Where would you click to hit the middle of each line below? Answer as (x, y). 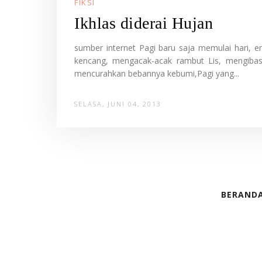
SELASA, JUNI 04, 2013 (118, 104)
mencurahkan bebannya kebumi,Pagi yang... (157, 74)
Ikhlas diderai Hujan (144, 23)
